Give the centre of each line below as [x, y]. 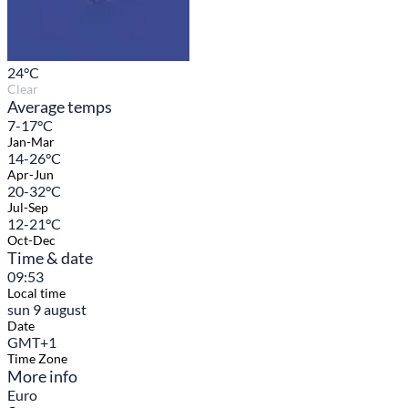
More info [42, 377]
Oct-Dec [31, 240]
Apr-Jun [31, 175]
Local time [36, 293]
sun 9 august [47, 310]
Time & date [50, 258]
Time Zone [37, 359]
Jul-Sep [28, 208]
